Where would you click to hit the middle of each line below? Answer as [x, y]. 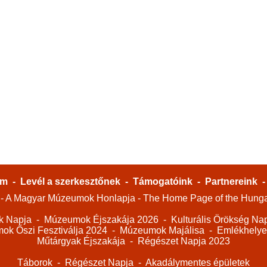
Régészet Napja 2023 [184, 241]
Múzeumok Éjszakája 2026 [101, 220]
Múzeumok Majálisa [162, 230]
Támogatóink [162, 181]
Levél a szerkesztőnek [70, 181]
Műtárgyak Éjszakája [81, 241]
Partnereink [231, 181]
